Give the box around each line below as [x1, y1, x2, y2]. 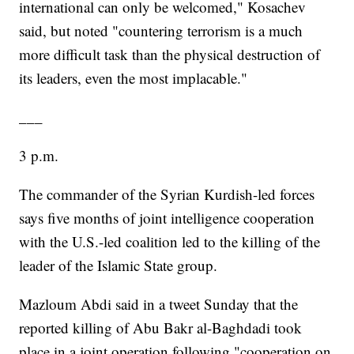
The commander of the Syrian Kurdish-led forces [19, 184, 315, 205]
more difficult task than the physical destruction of [19, 44, 321, 65]
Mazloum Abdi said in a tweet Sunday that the [19, 294, 299, 314]
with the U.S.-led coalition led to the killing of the [19, 232, 321, 252]
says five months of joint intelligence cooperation [19, 208, 315, 228]
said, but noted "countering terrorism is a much [19, 21, 303, 41]
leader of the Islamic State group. [19, 255, 218, 276]
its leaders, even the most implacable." [19, 68, 248, 88]
